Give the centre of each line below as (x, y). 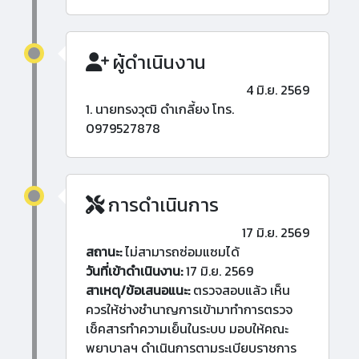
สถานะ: (104, 252)
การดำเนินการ (161, 205)
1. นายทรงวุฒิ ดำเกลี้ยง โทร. (160, 109)
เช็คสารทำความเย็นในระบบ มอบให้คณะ (187, 329)
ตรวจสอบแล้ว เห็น (240, 290)
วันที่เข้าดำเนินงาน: (134, 271)
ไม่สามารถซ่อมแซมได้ (181, 252)
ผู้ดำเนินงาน (157, 63)
